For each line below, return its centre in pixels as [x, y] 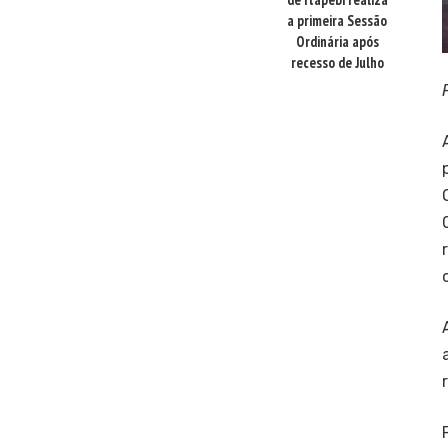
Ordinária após [337, 42]
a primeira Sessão [337, 21]
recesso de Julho [337, 63]
